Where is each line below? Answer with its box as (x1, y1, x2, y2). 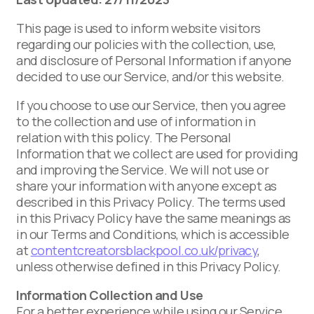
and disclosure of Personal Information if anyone (16, 51, 292, 69)
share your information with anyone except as (16, 177, 277, 194)
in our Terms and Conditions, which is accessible (16, 225, 289, 243)
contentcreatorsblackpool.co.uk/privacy (30, 241, 258, 259)
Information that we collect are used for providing (16, 144, 298, 162)
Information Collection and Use (16, 286, 203, 303)
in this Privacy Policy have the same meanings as (16, 209, 291, 226)
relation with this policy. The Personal (16, 128, 231, 146)
